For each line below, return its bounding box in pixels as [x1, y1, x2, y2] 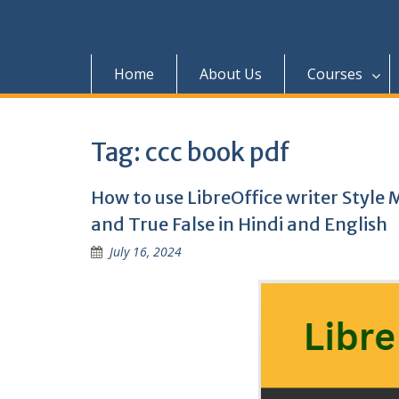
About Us [199, 64, 262, 85]
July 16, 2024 [110, 243, 182, 261]
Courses [307, 64, 362, 85]
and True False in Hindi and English [91, 213, 387, 236]
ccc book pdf [145, 136, 290, 169]
